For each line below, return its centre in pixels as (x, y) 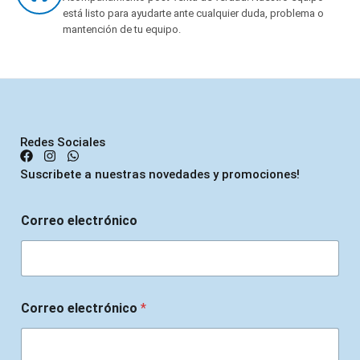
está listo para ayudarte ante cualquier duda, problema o (193, 13)
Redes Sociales (63, 142)
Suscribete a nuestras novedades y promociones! (160, 174)
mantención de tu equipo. (122, 29)
